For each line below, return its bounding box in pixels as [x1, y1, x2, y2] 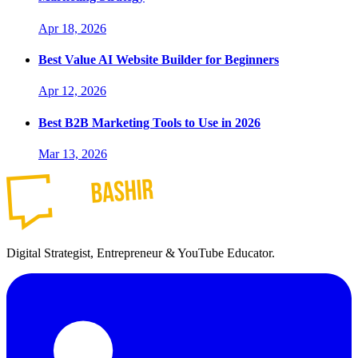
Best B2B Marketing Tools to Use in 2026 [38, 115, 261, 129]
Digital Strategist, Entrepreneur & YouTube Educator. [6, 245, 275, 260]
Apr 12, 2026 [38, 84, 106, 98]
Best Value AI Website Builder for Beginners [38, 52, 279, 66]
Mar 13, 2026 [38, 146, 107, 161]
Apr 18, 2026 [38, 21, 106, 35]
